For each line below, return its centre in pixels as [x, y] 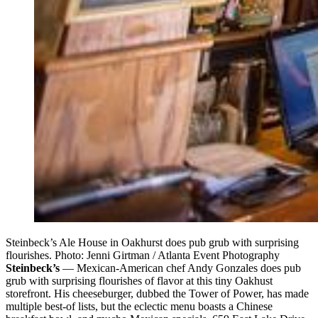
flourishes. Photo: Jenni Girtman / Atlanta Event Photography [143, 255]
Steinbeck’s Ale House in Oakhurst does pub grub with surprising [152, 242]
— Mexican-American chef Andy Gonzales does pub [180, 268]
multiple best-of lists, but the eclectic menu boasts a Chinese [139, 306]
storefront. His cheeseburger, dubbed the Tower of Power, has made [157, 293]
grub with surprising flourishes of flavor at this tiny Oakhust [139, 280]
